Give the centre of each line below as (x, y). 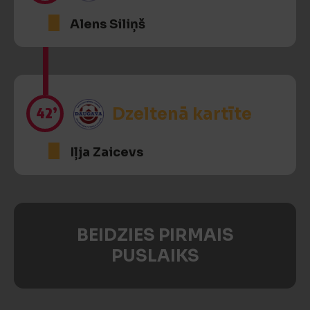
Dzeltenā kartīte (182, 114)
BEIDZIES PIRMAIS (155, 235)
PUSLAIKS (155, 256)
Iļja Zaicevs (107, 152)
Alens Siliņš (108, 24)
